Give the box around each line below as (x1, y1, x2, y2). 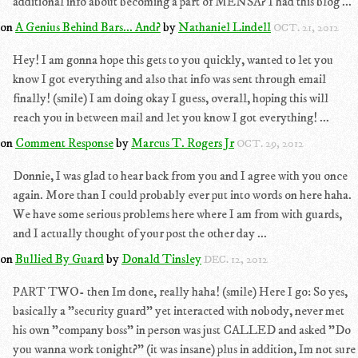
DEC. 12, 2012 (204, 253, 268, 267)
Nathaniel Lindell (178, 19, 271, 35)
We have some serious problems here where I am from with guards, (13, 206, 342, 222)
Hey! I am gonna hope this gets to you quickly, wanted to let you (13, 52, 333, 68)
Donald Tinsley (121, 251, 201, 267)
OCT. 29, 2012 (237, 137, 304, 151)
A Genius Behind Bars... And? (15, 19, 161, 35)
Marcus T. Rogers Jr (131, 135, 234, 151)
